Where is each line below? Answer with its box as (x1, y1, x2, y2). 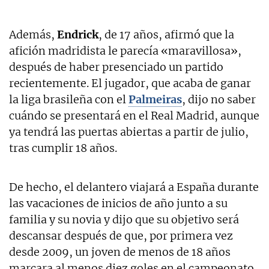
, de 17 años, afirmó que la (98, 27, 234, 41)
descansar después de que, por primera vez (9, 228, 233, 243)
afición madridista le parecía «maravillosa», (9, 43, 241, 58)
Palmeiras (128, 92, 182, 106)
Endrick (57, 27, 98, 41)
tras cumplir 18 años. (9, 141, 117, 155)
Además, (9, 27, 57, 41)
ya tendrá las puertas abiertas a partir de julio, (9, 124, 249, 139)
